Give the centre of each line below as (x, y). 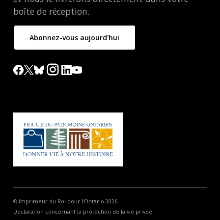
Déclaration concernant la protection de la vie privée (82, 212)
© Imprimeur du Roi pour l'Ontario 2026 (65, 201)
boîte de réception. (51, 12)
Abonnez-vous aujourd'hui (75, 38)
